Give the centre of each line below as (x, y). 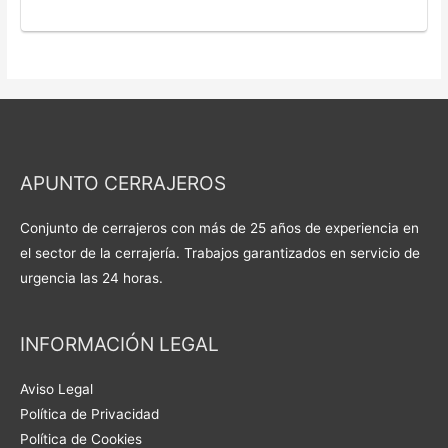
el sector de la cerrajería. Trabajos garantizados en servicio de (220, 253)
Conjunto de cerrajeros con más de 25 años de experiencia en (219, 228)
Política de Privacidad (89, 413)
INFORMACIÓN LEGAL (119, 343)
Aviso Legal (56, 388)
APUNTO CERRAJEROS (123, 183)
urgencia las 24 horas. (91, 278)
